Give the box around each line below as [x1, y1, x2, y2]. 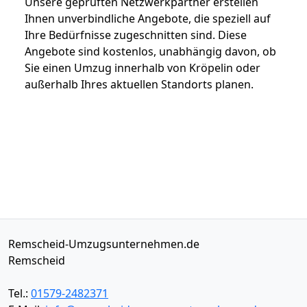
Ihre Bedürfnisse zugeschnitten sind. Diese [25, 27, 247, 42]
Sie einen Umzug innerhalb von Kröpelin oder [25, 60, 260, 75]
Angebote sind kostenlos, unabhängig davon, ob [25, 43, 276, 59]
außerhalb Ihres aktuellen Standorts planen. [25, 76, 254, 92]
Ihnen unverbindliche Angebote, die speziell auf [25, 10, 271, 26]
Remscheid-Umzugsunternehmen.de [8, 236, 199, 251]
